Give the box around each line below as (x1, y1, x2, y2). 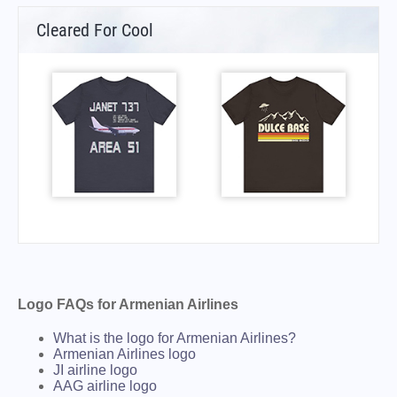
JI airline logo (53, 362, 137, 378)
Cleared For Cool (36, 19, 153, 41)
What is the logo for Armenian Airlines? (53, 330, 296, 346)
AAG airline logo (53, 378, 157, 393)
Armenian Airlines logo (53, 346, 196, 362)
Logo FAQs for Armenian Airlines (18, 296, 238, 312)
